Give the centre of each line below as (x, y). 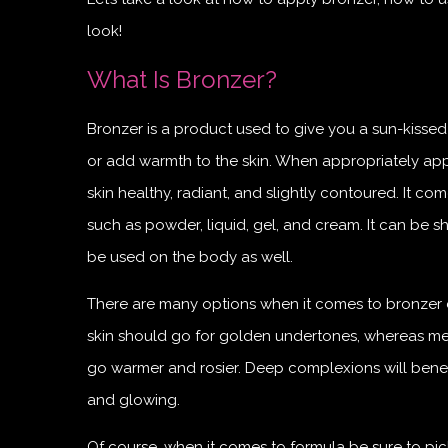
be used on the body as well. (190, 256)
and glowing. (133, 399)
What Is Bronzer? (182, 79)
